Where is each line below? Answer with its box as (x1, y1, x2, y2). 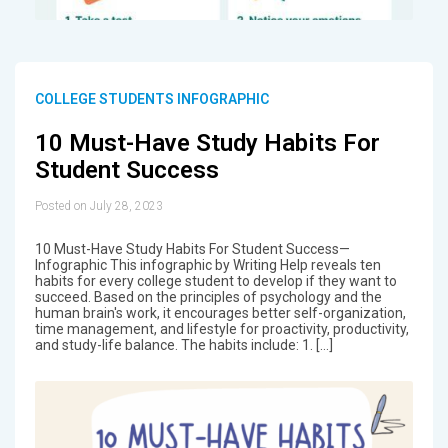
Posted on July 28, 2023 (34, 198, 163, 213)
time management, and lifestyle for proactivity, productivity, (34, 320, 409, 337)
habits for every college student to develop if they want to (34, 272, 397, 289)
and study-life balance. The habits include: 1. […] (34, 336, 333, 353)
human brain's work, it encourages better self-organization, (34, 304, 406, 321)
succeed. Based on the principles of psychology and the (34, 288, 382, 305)
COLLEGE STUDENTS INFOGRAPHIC (34, 91, 269, 108)
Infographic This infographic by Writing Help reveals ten (34, 256, 381, 273)
